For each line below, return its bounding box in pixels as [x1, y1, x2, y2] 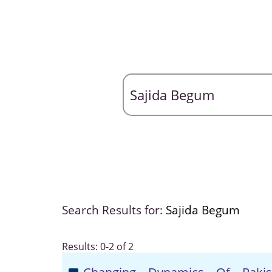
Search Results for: [62, 202, 166, 218]
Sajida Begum [166, 202, 240, 218]
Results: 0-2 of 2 [62, 240, 134, 253]
